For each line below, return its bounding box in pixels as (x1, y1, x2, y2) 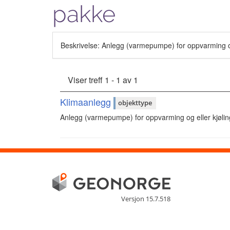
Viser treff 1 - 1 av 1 (68, 73, 138, 86)
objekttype (118, 98, 152, 108)
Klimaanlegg (60, 94, 113, 108)
